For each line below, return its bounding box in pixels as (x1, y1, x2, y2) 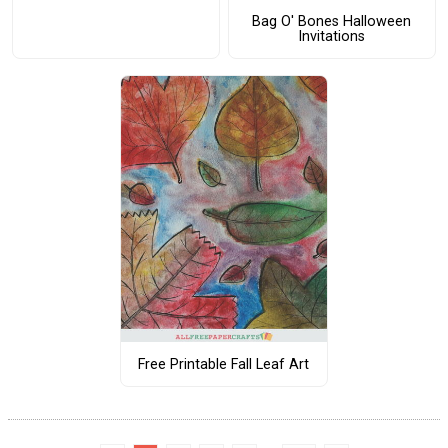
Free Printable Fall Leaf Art (138, 355, 310, 373)
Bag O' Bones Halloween (252, 13, 412, 31)
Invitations (298, 28, 366, 46)
